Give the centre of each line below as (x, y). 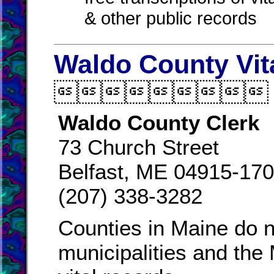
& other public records (171, 20)
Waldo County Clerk (159, 123)
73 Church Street (139, 147)
